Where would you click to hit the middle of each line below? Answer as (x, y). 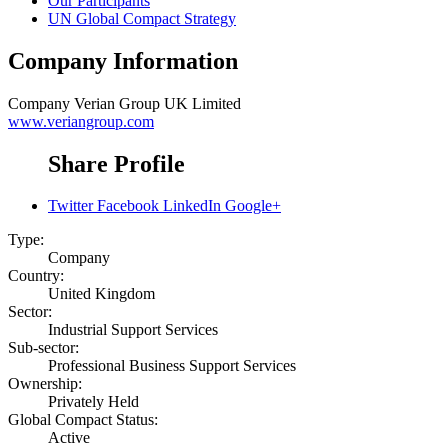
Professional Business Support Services (172, 366)
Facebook (128, 206)
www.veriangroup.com (81, 121)
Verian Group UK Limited (157, 103)
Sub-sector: (43, 348)
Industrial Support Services (133, 330)
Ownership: (45, 384)
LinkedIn (192, 206)
